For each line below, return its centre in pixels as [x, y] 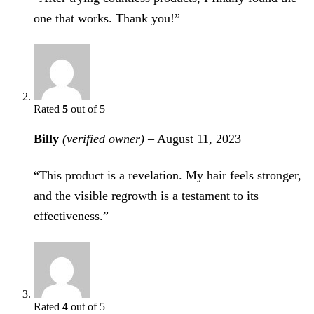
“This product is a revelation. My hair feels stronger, [168, 175]
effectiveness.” [71, 216]
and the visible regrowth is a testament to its [146, 195]
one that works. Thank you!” [107, 18]
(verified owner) [103, 138]
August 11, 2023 [199, 138]
